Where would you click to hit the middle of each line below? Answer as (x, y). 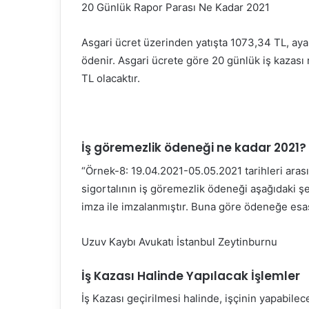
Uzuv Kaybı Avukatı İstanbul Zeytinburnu (179, 241)
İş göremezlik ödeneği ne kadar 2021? (194, 148)
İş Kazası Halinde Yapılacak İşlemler (191, 276)
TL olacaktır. (111, 79)
